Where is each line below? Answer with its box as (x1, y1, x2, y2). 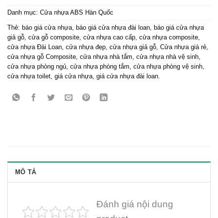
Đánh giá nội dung (96, 199, 173, 210)
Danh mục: (7, 9, 40, 17)
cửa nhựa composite (139, 34, 198, 41)
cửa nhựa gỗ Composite (7, 53, 76, 61)
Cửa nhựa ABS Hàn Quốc (40, 9, 113, 17)
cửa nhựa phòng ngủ (7, 63, 66, 71)
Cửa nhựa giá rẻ (160, 43, 206, 51)
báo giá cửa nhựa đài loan (76, 24, 150, 32)
